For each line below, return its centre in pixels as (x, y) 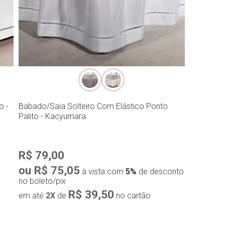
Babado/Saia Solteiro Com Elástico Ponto (93, 106)
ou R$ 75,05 (49, 170)
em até (32, 195)
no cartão (132, 195)
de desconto (160, 171)
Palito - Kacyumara (52, 116)
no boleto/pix (42, 181)
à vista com (102, 171)
